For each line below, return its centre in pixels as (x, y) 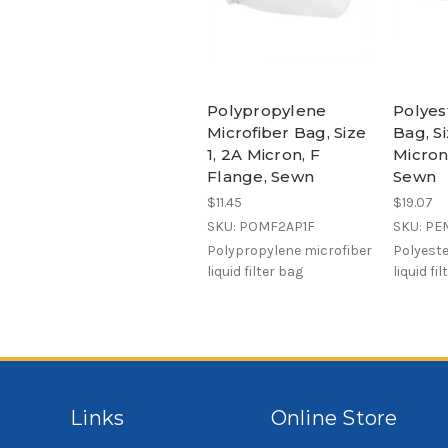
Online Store (334, 417)
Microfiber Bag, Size (286, 133)
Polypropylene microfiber (289, 251)
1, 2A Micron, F (263, 155)
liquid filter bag (255, 272)
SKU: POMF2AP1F (261, 227)
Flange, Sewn (260, 177)
